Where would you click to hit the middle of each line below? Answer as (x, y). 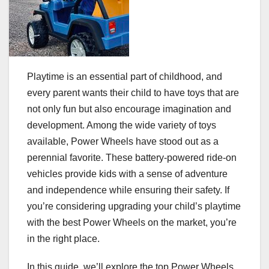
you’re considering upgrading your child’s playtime (134, 207)
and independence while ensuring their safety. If (128, 190)
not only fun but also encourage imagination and (129, 109)
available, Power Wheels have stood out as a (123, 142)
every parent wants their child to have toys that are (133, 93)
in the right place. (63, 239)
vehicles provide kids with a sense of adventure (127, 174)
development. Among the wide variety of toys (122, 125)
